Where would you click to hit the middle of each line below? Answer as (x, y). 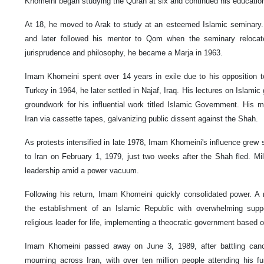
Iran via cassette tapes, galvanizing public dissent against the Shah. (141, 118)
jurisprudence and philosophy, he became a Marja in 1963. (124, 52)
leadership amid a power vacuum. (82, 170)
